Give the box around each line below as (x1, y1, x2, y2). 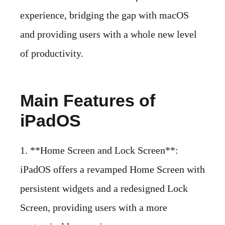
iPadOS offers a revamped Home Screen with (20, 163, 205, 175)
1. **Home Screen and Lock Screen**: (20, 144, 178, 156)
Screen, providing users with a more (20, 201, 167, 213)
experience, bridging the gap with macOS (20, 9, 189, 21)
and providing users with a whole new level (20, 28, 197, 40)
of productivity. (20, 47, 83, 59)
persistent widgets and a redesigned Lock (20, 182, 188, 194)
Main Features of (20, 90, 155, 110)
